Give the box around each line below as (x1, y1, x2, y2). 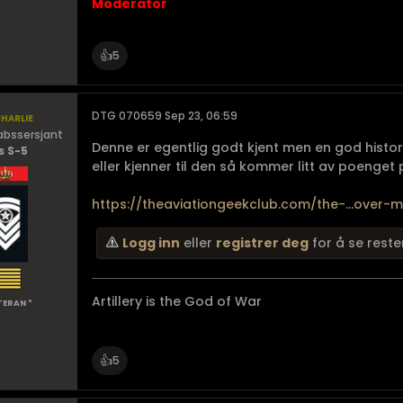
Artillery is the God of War (92, 292, 262, 310)
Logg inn (122, 234, 180, 252)
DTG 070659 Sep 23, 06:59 (92, 108, 237, 123)
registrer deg (216, 234, 309, 252)
